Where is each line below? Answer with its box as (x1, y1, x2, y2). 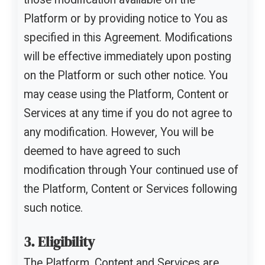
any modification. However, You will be (24, 125, 214, 140)
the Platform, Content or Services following (24, 182, 237, 196)
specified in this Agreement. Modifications (24, 31, 232, 45)
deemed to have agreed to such (24, 144, 180, 159)
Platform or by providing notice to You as (24, 12, 228, 26)
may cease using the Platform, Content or (24, 88, 229, 102)
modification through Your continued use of (24, 163, 238, 177)
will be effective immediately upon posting (24, 50, 231, 64)
